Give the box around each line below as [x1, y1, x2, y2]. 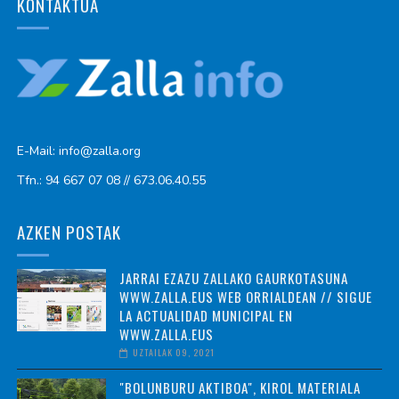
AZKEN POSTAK [16, 218, 121, 244]
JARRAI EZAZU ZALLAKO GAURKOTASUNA [118, 267, 348, 288]
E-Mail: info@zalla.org [16, 142, 141, 159]
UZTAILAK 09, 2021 [132, 345, 215, 359]
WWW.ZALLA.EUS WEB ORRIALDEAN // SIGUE [118, 286, 372, 306]
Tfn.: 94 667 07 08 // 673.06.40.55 [16, 171, 206, 189]
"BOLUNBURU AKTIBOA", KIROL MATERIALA [118, 377, 361, 397]
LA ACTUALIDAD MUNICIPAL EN [118, 305, 293, 325]
